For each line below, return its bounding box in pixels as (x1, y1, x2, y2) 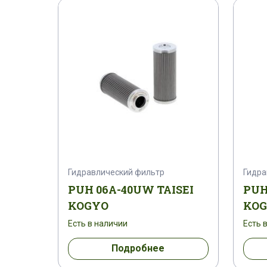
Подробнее (111, 243, 165, 254)
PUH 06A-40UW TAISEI (68, 182, 194, 197)
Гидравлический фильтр (68, 167, 164, 177)
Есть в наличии (68, 218, 128, 228)
